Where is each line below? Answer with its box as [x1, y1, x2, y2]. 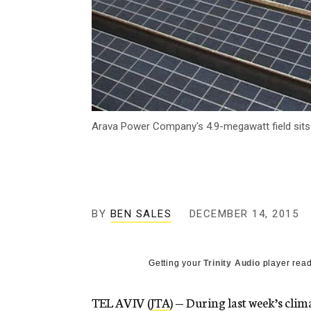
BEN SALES [110, 208, 171, 221]
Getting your [149, 258, 204, 269]
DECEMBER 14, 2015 [189, 208, 299, 221]
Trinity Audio [203, 258, 260, 269]
